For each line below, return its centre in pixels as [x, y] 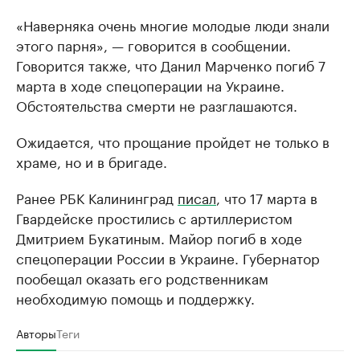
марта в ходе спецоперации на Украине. [150, 85]
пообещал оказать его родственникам [142, 278]
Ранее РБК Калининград [97, 197]
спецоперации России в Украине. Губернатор [168, 258]
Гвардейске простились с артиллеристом [154, 217]
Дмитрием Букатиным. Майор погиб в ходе [159, 237]
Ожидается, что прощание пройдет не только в [173, 141]
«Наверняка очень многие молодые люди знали [173, 25]
